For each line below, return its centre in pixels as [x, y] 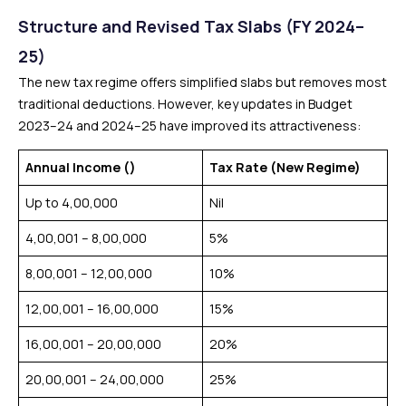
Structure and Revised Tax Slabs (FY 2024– [191, 26]
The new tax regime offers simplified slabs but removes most [203, 82]
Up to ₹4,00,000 [72, 203]
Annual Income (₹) [81, 167]
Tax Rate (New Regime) [285, 167]
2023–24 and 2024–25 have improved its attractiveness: [189, 126]
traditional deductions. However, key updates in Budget [185, 104]
